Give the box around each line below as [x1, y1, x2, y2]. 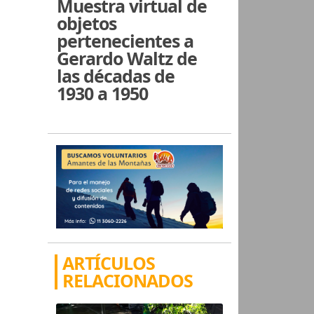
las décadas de [57, 63, 175, 88]
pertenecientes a [57, 28, 194, 53]
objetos [57, 11, 117, 35]
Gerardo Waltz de [57, 46, 198, 70]
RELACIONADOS [62, 268, 193, 292]
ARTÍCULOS [62, 250, 156, 275]
